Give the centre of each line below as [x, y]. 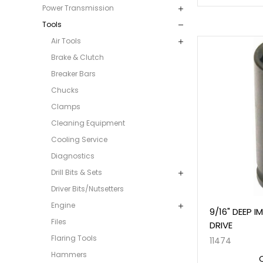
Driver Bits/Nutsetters [87, 189]
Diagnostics [73, 156]
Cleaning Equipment [88, 123]
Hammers [69, 255]
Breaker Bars [73, 74]
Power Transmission [78, 8]
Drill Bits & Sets [77, 173]
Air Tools [66, 41]
